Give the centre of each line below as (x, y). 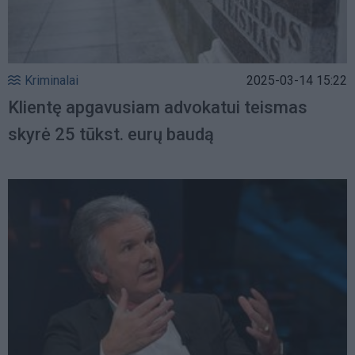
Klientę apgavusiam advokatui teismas (158, 107)
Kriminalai (52, 80)
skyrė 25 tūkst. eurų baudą (111, 134)
